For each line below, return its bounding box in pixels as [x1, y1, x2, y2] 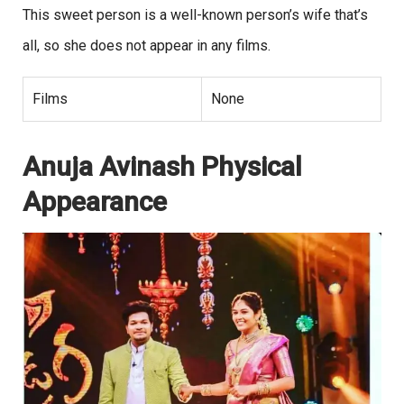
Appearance [23, 186, 167, 218]
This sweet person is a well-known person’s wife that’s [23, 6, 368, 24]
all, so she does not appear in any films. [23, 37, 271, 55]
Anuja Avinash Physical [23, 151, 302, 183]
